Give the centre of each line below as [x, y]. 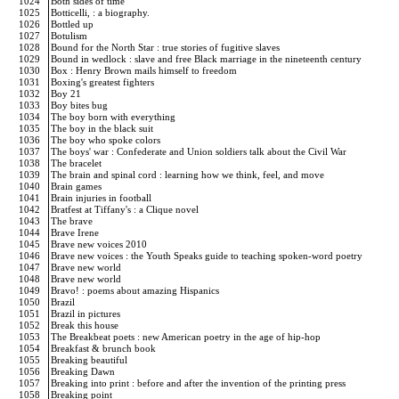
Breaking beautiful [90, 360]
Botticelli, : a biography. [102, 12]
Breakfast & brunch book [105, 348]
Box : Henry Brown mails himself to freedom [145, 70]
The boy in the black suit [103, 128]
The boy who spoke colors [107, 140]
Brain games [77, 186]
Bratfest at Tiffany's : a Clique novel [126, 209]
